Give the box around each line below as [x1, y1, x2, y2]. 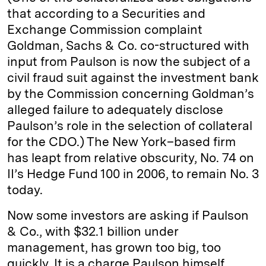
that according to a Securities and [7, 6, 205, 21]
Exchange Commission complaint [7, 22, 202, 37]
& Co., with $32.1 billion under [7, 224, 179, 239]
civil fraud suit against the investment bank [7, 70, 259, 85]
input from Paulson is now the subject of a [7, 54, 251, 69]
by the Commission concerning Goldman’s [7, 86, 254, 102]
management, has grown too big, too [7, 240, 221, 255]
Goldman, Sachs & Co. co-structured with [7, 38, 249, 53]
